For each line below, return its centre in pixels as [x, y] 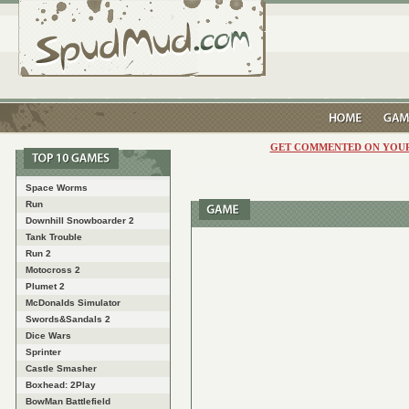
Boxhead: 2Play [61, 385]
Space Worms [57, 188]
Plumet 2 [45, 286]
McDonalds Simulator [73, 303]
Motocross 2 [53, 270]
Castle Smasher [61, 368]
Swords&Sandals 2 [68, 319]
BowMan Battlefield [68, 401]
